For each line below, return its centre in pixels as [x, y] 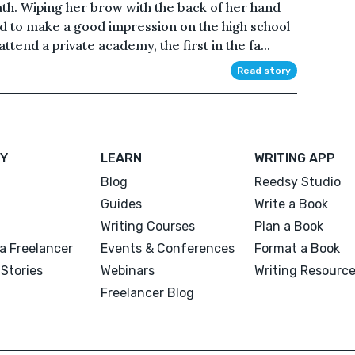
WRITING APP [294, 158]
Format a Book [297, 249]
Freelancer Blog [148, 293]
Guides [122, 204]
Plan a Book [288, 227]
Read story [263, 71]
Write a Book [291, 204]
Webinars [128, 271]
